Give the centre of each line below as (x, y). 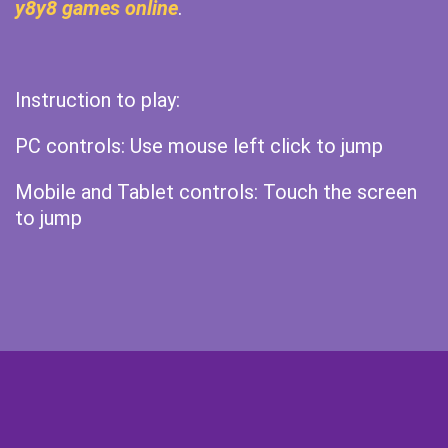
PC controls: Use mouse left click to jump (199, 146)
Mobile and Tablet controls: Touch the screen (216, 192)
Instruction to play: (97, 100)
